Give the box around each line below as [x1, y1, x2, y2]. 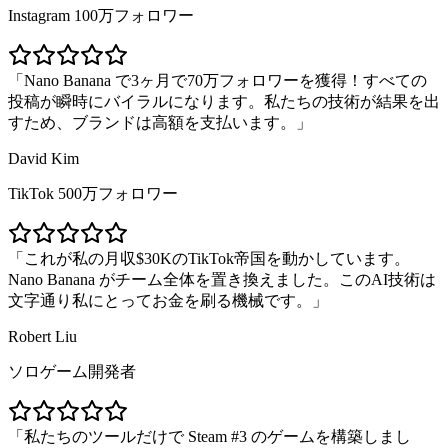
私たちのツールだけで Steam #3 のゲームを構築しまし [24, 428, 411, 446]
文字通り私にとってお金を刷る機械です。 [8, 292, 312, 310]
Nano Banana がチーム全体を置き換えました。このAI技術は [8, 271, 436, 289]
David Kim [8, 150, 79, 168]
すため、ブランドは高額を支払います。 [8, 114, 296, 132]
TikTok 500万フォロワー [8, 185, 178, 203]
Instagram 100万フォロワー [8, 7, 194, 25]
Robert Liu [8, 328, 77, 346]
